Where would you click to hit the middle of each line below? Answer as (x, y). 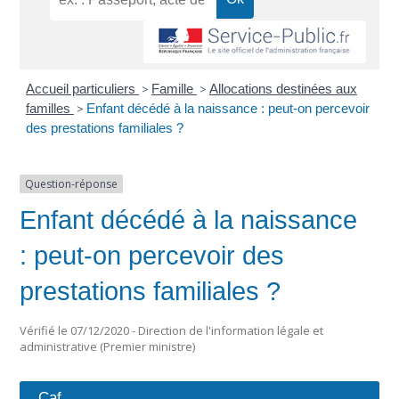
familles (49, 108)
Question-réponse (72, 183)
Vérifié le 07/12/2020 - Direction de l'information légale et (172, 330)
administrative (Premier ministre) (108, 346)
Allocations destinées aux (283, 88)
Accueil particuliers (82, 88)
